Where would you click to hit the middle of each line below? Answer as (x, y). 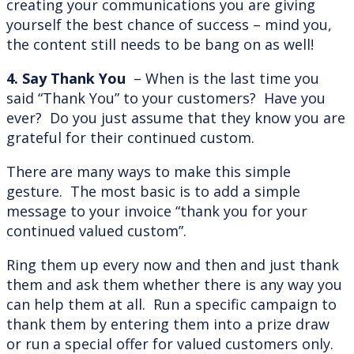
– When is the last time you (226, 78)
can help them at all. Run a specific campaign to (171, 304)
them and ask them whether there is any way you (174, 284)
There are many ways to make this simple (149, 171)
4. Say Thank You (70, 78)
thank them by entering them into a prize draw (168, 324)
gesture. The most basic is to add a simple (153, 191)
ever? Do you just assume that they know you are (176, 117)
